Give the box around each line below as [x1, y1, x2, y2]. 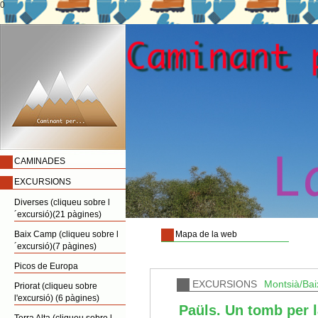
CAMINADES [14, 156, 65, 166]
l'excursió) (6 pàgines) [14, 293, 99, 303]
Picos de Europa [14, 261, 78, 271]
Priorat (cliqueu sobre [14, 281, 97, 291]
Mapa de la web [175, 229, 237, 240]
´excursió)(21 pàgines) [14, 209, 102, 219]
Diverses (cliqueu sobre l [14, 197, 110, 207]
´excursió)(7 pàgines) [14, 241, 97, 251]
